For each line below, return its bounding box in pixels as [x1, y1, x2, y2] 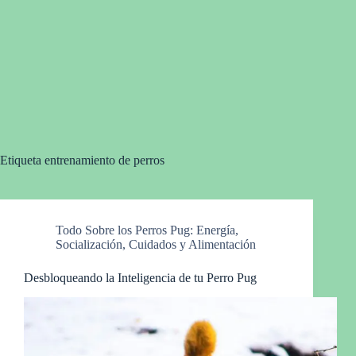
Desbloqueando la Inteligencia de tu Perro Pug [24, 271, 257, 284]
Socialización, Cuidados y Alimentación [56, 238, 256, 251]
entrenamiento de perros [41, 153, 164, 167]
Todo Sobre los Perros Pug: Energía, [56, 223, 238, 237]
